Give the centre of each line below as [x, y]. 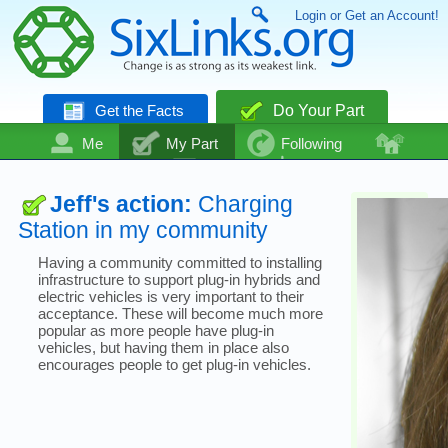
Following [311, 144]
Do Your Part [316, 111]
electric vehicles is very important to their [170, 296]
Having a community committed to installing [179, 262]
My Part [192, 144]
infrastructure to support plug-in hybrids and [178, 279]
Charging [245, 204]
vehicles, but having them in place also [163, 347]
